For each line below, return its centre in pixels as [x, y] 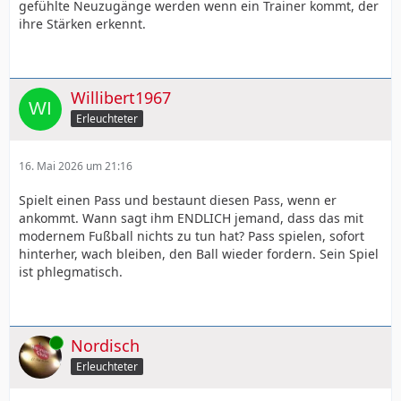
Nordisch [105, 345]
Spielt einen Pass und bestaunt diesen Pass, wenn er [178, 200]
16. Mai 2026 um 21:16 [76, 166]
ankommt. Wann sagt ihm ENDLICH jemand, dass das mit [191, 218]
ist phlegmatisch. [71, 271]
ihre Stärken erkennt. [82, 23]
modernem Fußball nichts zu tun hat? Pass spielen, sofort [192, 235]
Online [35, 342]
